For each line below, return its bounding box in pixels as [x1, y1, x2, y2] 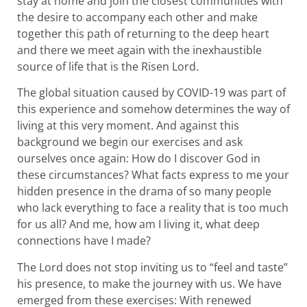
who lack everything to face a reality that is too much [17, 200, 288, 216]
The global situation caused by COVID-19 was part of [17, 85, 286, 101]
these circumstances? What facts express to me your [17, 167, 289, 183]
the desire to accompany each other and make [17, 9, 258, 25]
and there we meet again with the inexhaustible [17, 42, 262, 58]
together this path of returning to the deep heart [17, 25, 269, 41]
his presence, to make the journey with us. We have [17, 275, 282, 291]
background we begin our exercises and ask [17, 134, 243, 150]
